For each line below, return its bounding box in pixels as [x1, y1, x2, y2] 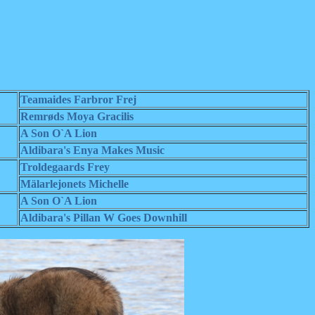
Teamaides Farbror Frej [20, 94, 136, 105]
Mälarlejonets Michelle [20, 178, 129, 190]
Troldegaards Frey [20, 161, 110, 173]
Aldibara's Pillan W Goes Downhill [20, 212, 187, 224]
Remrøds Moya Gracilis [20, 110, 134, 122]
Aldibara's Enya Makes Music [20, 144, 165, 156]
